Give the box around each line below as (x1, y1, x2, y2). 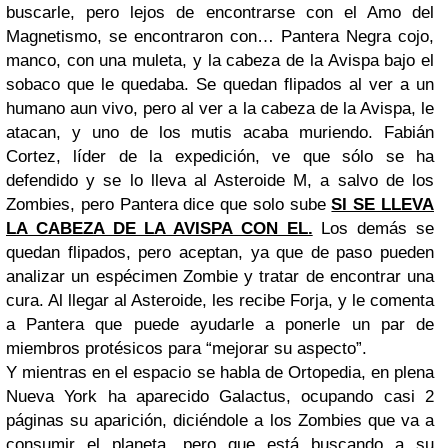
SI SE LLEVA (331, 195, 435, 214)
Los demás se (312, 219, 435, 238)
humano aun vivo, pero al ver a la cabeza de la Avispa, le (6, 99, 434, 118)
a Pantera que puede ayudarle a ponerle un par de (6, 315, 434, 334)
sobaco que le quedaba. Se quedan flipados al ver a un (6, 75, 434, 94)
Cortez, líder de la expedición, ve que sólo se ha (6, 147, 434, 166)
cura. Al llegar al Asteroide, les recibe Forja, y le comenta (6, 291, 434, 310)
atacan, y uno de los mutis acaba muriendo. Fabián (6, 123, 434, 142)
